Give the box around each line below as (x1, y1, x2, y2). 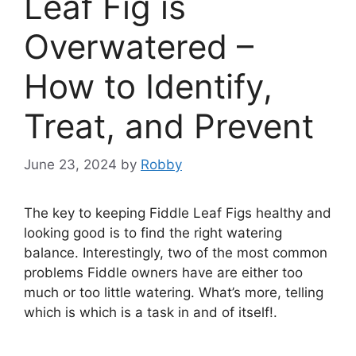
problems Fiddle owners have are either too (24, 265, 303, 281)
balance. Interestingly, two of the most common (24, 245, 327, 261)
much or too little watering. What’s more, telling (24, 284, 323, 301)
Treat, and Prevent (24, 105, 314, 146)
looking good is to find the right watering (24, 225, 282, 242)
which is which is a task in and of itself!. (24, 304, 277, 321)
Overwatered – (24, 25, 253, 67)
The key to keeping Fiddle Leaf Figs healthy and (24, 205, 331, 222)
